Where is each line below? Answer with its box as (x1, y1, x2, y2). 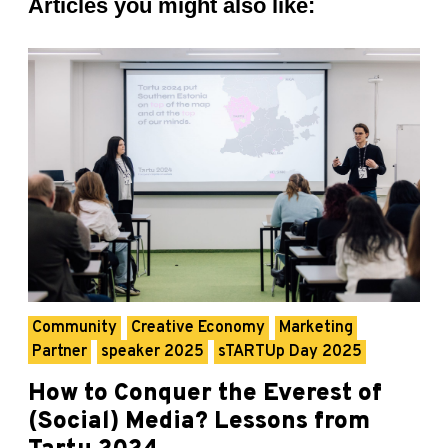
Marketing (279, 318, 353, 339)
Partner (32, 342, 87, 363)
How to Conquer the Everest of (28, 379, 382, 410)
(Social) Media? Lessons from (28, 407, 370, 438)
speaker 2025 (101, 342, 204, 363)
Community (32, 318, 117, 339)
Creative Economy (131, 318, 265, 339)
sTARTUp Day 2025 (218, 342, 362, 363)
